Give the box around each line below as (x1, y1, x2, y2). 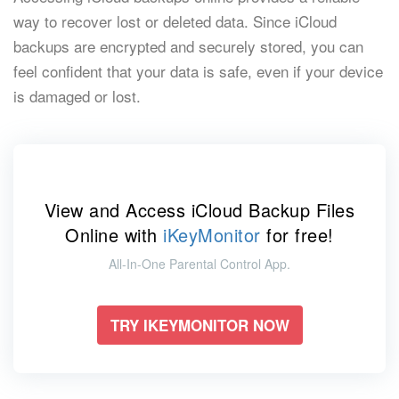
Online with (65, 222, 164, 248)
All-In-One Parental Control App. (109, 255, 290, 273)
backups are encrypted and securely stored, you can (13, 35, 363, 57)
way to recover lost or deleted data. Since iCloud (13, 10, 337, 32)
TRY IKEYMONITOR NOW (110, 314, 289, 336)
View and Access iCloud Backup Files (44, 197, 355, 223)
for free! (260, 222, 334, 248)
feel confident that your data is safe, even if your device (13, 60, 383, 82)
